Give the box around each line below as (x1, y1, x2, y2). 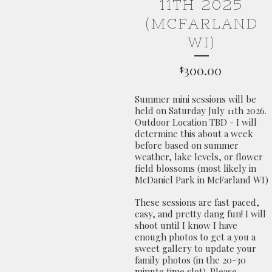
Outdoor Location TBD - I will (135, 116, 257, 128)
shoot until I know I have (135, 219, 237, 231)
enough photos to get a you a (135, 231, 256, 243)
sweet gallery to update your (135, 242, 256, 254)
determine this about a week (135, 127, 253, 140)
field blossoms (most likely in (135, 162, 256, 174)
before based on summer (135, 139, 239, 151)
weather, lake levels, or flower (135, 151, 263, 163)
